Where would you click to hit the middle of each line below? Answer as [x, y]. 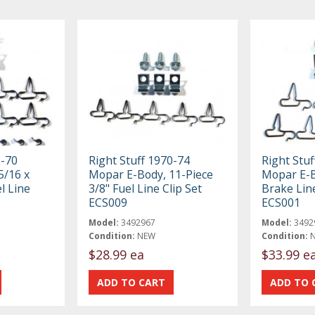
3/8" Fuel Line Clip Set [146, 188]
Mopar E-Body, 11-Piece [151, 174]
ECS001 [281, 202]
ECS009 [108, 202]
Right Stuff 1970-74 [140, 160]
